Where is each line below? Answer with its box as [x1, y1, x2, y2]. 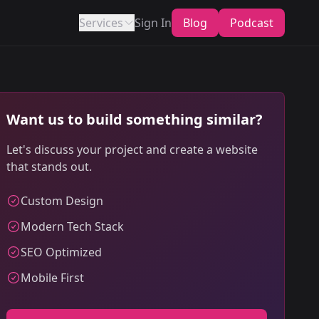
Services [79, 15, 123, 31]
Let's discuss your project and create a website [6, 142, 258, 157]
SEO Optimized [21, 244, 102, 260]
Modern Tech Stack [21, 219, 124, 234]
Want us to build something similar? [6, 110, 263, 129]
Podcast [230, 15, 273, 31]
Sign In [135, 15, 172, 31]
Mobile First [21, 270, 84, 286]
